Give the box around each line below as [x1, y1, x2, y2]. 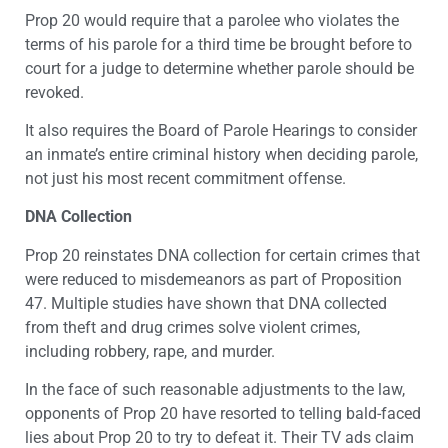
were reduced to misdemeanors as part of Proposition [25, 269, 402, 289]
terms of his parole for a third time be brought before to [25, 34, 412, 54]
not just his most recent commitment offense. [25, 169, 350, 189]
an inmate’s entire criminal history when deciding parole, [25, 145, 418, 165]
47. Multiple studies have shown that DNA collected [25, 293, 387, 313]
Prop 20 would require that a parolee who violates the [25, 10, 399, 30]
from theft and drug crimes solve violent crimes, [25, 317, 360, 337]
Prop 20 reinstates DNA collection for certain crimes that [25, 245, 420, 265]
